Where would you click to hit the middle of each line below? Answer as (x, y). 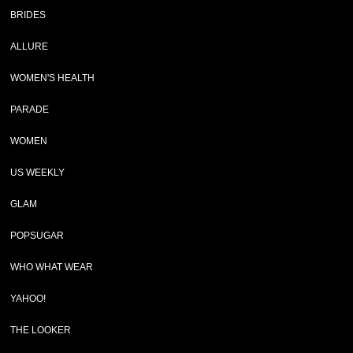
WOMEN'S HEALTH (53, 78)
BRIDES (28, 15)
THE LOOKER (41, 330)
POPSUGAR (37, 236)
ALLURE (30, 46)
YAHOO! (28, 299)
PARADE (30, 110)
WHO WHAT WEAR (52, 267)
